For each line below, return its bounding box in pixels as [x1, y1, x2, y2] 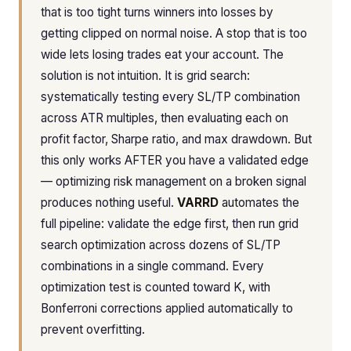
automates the [219, 195, 299, 210]
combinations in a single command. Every [41, 259, 264, 273]
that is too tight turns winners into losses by [41, 5, 273, 20]
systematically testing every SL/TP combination [41, 89, 300, 104]
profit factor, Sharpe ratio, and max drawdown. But [41, 132, 312, 147]
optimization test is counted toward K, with [41, 280, 270, 295]
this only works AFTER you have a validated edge [41, 153, 309, 168]
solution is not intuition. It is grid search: [41, 68, 250, 83]
